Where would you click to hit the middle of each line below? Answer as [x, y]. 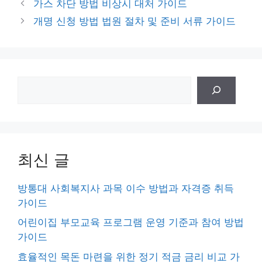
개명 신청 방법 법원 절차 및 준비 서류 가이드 [135, 21]
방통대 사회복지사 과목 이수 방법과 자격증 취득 [126, 188]
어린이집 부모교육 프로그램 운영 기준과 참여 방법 [131, 223]
